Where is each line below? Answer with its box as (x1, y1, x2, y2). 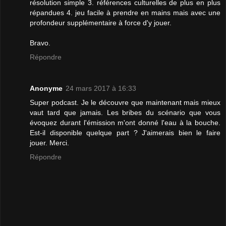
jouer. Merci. (30, 138, 69, 147)
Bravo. (30, 38, 50, 47)
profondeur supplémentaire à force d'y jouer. (30, 18, 172, 27)
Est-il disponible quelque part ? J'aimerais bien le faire (30, 128, 220, 137)
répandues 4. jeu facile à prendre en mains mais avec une (30, 8, 220, 17)
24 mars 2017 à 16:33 (66, 84, 136, 92)
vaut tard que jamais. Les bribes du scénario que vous (30, 108, 220, 117)
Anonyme (30, 84, 63, 92)
